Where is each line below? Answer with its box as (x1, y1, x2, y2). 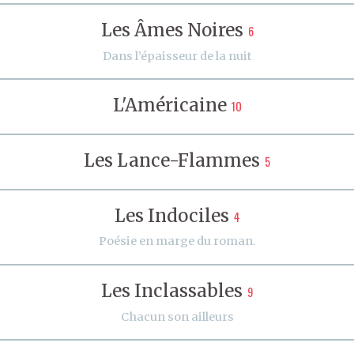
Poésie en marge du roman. (98, 234, 256, 249)
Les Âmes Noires (100, 18, 243, 41)
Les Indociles (114, 204, 229, 227)
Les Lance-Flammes (84, 149, 260, 171)
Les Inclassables (101, 279, 243, 302)
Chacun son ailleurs (120, 309, 234, 324)
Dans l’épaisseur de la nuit (102, 48, 252, 63)
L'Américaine (112, 94, 227, 117)
